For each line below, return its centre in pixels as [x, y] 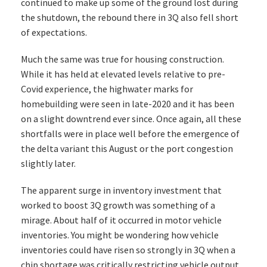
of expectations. [54, 32]
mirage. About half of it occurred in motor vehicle [121, 220]
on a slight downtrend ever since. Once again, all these [131, 119]
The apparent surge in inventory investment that [121, 190]
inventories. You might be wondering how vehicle [120, 235]
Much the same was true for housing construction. [122, 59]
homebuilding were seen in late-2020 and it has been [128, 104]
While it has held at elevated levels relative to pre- [123, 74]
